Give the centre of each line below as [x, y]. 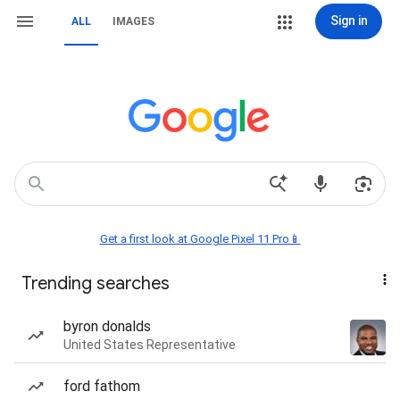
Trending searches [96, 283]
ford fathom [102, 386]
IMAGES [133, 21]
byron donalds [107, 326]
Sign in [349, 21]
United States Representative [150, 345]
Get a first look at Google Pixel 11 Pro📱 [200, 239]
